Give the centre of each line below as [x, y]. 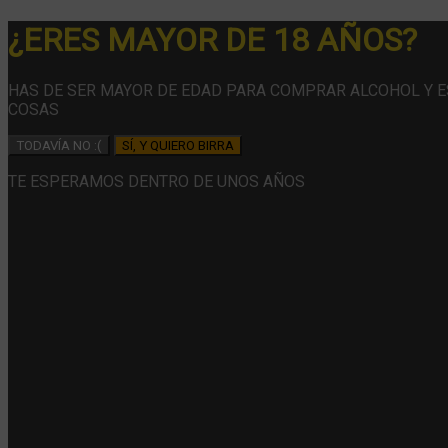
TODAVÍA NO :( [59, 145]
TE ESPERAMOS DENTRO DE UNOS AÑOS [156, 181]
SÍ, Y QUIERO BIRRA [178, 145]
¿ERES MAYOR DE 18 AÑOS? [212, 40]
